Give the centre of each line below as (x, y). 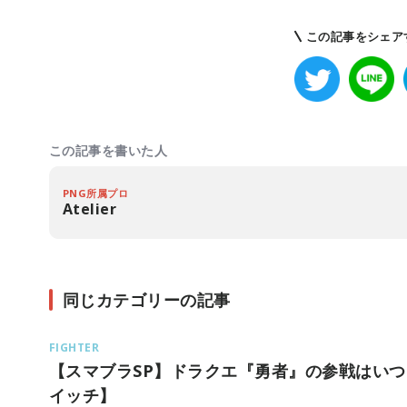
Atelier (90, 209)
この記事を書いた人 (109, 150)
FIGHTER (74, 347)
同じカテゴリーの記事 (147, 300)
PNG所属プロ (96, 193)
